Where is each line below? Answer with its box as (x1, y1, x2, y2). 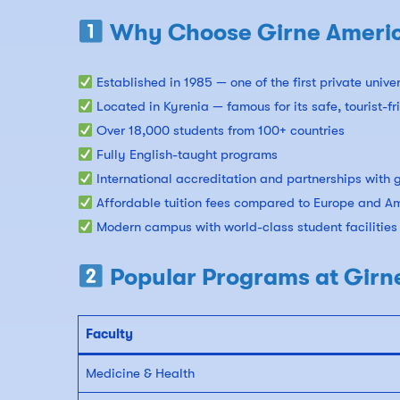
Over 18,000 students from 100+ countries (93, 122, 346, 139)
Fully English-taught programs (93, 146, 279, 163)
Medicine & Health (85, 365, 195, 382)
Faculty (85, 326, 133, 343)
